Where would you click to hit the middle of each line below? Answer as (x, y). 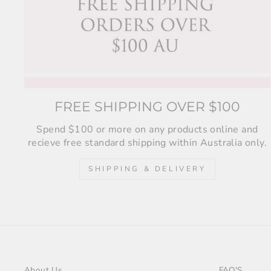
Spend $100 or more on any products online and (147, 130)
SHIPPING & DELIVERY (147, 169)
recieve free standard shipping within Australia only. (147, 143)
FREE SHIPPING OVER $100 (147, 107)
